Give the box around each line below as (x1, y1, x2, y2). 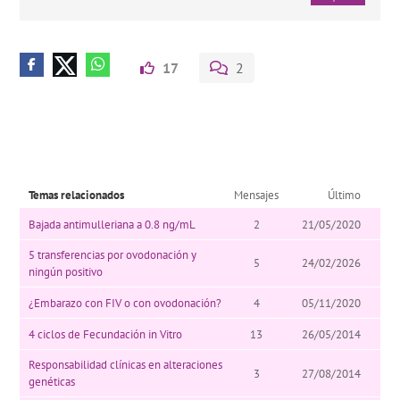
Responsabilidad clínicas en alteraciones (29, 357, 223, 372)
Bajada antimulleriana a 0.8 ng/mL (29, 216, 196, 232)
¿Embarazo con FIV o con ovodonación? (29, 295, 222, 311)
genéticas (29, 374, 76, 389)
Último (328, 187, 362, 204)
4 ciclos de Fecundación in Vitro (29, 327, 183, 342)
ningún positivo (29, 263, 104, 279)
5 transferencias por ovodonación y (29, 246, 197, 262)
